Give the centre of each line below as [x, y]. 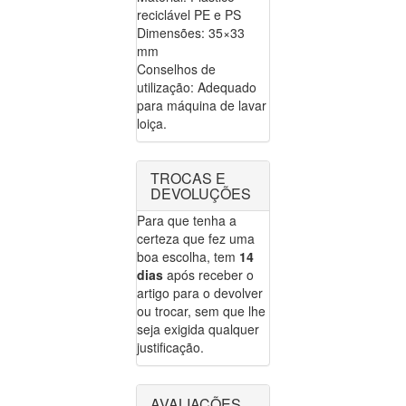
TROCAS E [188, 179]
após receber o [208, 275]
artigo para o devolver [200, 293]
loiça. [152, 124]
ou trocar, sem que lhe [201, 311]
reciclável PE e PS [189, 15]
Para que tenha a [187, 221]
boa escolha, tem [188, 257]
